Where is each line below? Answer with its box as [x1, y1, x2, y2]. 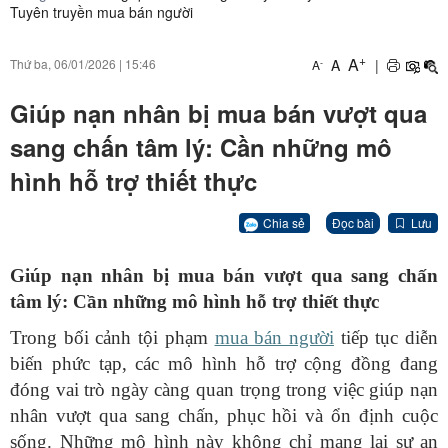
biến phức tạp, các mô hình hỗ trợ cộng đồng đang [10, 353, 438, 375]
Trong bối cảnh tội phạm [10, 327, 215, 349]
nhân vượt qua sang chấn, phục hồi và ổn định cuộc [10, 405, 438, 427]
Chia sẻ [263, 213, 305, 231]
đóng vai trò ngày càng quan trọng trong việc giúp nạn [10, 379, 438, 401]
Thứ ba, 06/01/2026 [10, 55, 116, 72]
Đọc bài [332, 214, 374, 232]
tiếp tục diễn [333, 327, 439, 349]
